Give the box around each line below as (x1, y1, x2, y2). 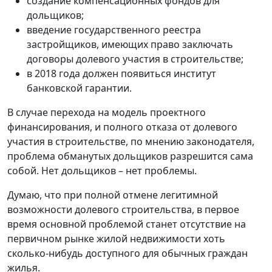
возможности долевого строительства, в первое (7, 202, 239, 216)
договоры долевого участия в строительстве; (27, 52, 243, 66)
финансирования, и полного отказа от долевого (7, 120, 237, 134)
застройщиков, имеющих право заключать (27, 37, 233, 51)
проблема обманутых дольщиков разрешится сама (7, 149, 253, 163)
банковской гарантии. (27, 81, 132, 95)
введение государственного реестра (27, 22, 201, 36)
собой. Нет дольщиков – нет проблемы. (7, 163, 197, 177)
